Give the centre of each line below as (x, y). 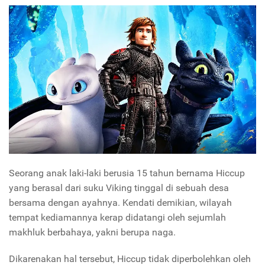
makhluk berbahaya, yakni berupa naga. (92, 232)
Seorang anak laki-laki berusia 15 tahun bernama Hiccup (127, 173)
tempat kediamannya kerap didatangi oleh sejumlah (117, 217)
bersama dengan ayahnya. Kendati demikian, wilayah (120, 202)
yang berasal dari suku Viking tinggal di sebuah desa (119, 188)
